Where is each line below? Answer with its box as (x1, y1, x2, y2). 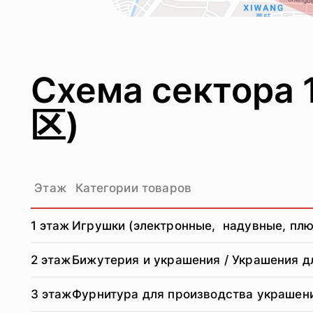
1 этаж (31, 219, 70, 233)
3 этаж (31, 287, 72, 301)
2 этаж (31, 253, 71, 267)
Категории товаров (72, 181, 192, 195)
